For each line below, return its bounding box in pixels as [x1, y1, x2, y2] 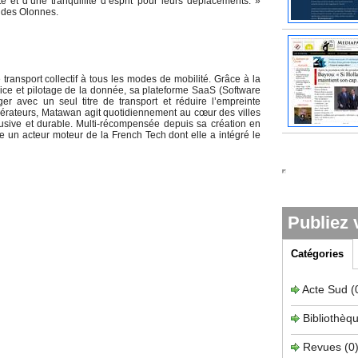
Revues [303, 340, 344, 353]
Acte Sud [302, 282, 351, 296]
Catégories [291, 248, 344, 261]
